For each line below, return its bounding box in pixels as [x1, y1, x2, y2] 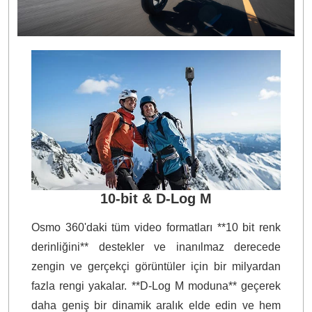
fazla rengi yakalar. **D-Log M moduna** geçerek [31, 280, 281, 292]
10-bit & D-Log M [100, 191, 212, 207]
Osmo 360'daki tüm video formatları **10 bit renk [31, 221, 281, 234]
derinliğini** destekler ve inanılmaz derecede [31, 241, 281, 253]
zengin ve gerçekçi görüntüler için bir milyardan [31, 260, 281, 273]
